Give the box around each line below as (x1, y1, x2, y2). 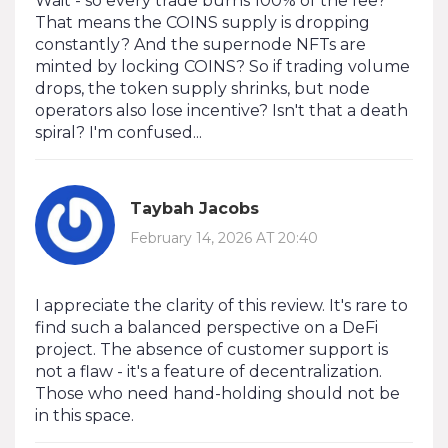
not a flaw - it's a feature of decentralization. (35, 361, 382, 381)
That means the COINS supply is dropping (35, 12, 370, 32)
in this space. (35, 405, 134, 425)
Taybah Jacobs (130, 199, 259, 219)
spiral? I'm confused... (35, 122, 202, 142)
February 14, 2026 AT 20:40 (130, 229, 318, 248)
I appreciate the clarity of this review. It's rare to (35, 295, 408, 315)
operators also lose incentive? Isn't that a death (35, 100, 408, 120)
